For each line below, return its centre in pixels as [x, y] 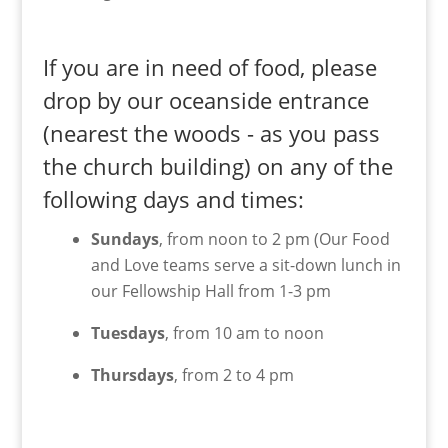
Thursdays [132, 375]
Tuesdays [127, 333]
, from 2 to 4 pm [233, 375]
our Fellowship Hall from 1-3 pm [210, 291]
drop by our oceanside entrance [205, 100]
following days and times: [173, 199]
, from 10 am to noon [244, 333]
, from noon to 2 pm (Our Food [274, 239]
